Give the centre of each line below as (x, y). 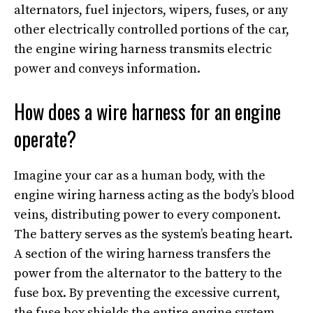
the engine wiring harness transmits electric (143, 49)
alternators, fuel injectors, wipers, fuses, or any (151, 10)
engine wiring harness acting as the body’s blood (154, 195)
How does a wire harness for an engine (147, 111)
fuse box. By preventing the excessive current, (147, 293)
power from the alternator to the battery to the (148, 274)
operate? (45, 139)
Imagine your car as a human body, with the (140, 176)
